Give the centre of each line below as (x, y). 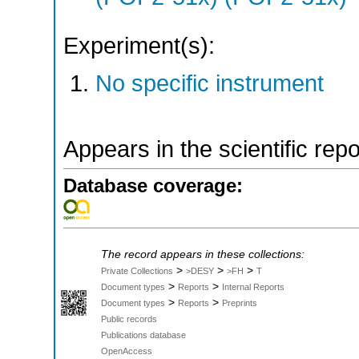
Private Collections (137, 271)
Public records (129, 319)
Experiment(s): (139, 45)
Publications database (143, 335)
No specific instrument (210, 84)
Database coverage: (153, 186)
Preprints (240, 303)
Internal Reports (253, 287)
